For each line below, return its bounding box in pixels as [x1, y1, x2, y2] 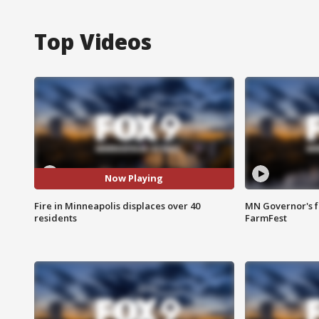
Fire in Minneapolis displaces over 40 [34, 199, 200, 212]
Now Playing [105, 172, 164, 185]
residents [34, 211, 77, 224]
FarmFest [244, 211, 287, 224]
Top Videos [34, 26, 152, 56]
